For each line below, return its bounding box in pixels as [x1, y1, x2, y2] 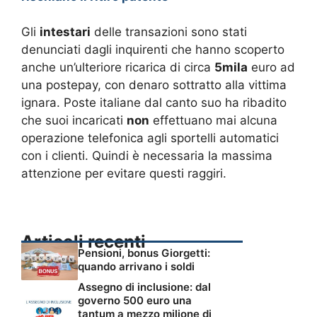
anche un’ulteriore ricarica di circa [21, 60, 214, 75]
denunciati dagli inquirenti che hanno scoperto [21, 42, 284, 57]
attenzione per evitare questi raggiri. [21, 166, 226, 181]
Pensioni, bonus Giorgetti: [78, 246, 210, 260]
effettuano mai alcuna [149, 113, 277, 128]
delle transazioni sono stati [91, 25, 247, 40]
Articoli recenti [21, 231, 146, 252]
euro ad [248, 60, 295, 75]
